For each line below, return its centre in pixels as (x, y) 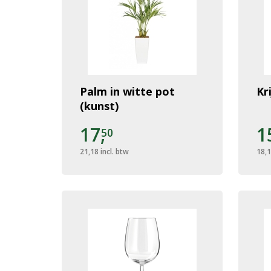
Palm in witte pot (127, 91)
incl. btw (115, 151)
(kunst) (99, 106)
